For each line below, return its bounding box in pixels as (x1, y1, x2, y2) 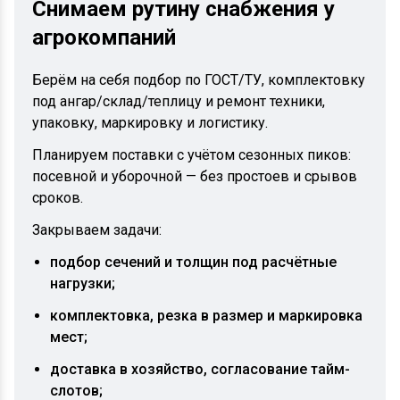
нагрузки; (50, 275, 115, 292)
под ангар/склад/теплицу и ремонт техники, (32, 93, 325, 110)
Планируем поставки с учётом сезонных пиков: (32, 146, 351, 163)
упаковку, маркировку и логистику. (32, 114, 268, 131)
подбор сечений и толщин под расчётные (50, 254, 337, 271)
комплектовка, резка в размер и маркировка (50, 307, 362, 324)
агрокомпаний (32, 25, 176, 50)
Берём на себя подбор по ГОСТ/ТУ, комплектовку (32, 71, 365, 88)
